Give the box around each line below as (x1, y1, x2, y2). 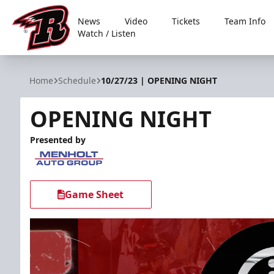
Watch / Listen (78, 28, 136, 39)
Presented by (30, 134, 86, 146)
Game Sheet (65, 188, 124, 201)
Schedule (58, 75, 96, 86)
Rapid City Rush (12, 50, 83, 64)
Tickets (172, 15, 201, 27)
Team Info (224, 15, 266, 27)
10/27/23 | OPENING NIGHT (101, 75, 217, 86)
